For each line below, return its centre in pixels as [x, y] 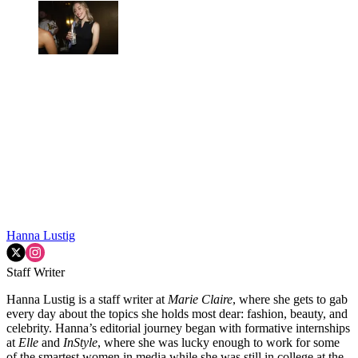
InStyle [80, 342]
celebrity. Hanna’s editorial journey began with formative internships [178, 328]
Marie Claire [200, 299]
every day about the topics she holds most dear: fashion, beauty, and [177, 313]
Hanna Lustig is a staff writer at [87, 299]
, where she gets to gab [290, 299]
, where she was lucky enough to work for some [219, 342]
